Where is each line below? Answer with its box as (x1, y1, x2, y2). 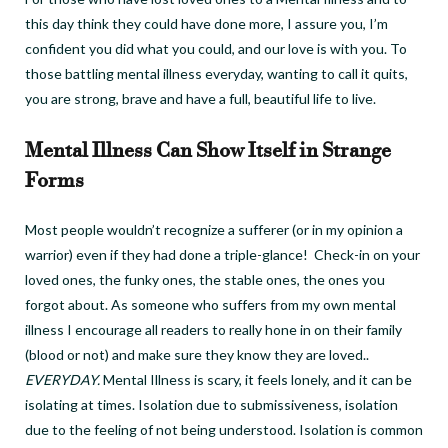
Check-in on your (314, 245, 420, 263)
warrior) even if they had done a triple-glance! (25, 245, 314, 263)
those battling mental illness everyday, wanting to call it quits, (25, 64, 408, 82)
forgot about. (25, 295, 111, 313)
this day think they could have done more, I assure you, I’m (25, 14, 388, 32)
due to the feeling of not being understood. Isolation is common (25, 420, 423, 438)
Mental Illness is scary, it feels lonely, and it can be (103, 370, 412, 388)
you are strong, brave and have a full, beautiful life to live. (25, 89, 379, 107)
